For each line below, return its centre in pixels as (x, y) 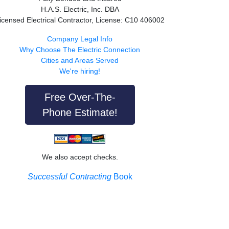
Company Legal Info (80, 39)
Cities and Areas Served (80, 61)
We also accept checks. (80, 157)
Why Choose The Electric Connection (80, 50)
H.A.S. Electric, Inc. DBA (80, 9)
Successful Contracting (69, 177)
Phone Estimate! (80, 113)
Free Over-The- (80, 97)
